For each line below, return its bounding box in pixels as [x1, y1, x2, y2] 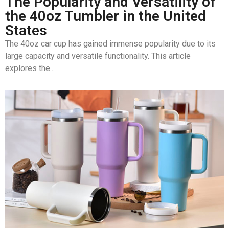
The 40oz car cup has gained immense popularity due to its [5, 38, 216, 49]
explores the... [5, 63, 55, 73]
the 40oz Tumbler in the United [5, 7, 206, 25]
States [5, 21, 47, 39]
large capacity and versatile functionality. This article [5, 51, 191, 61]
